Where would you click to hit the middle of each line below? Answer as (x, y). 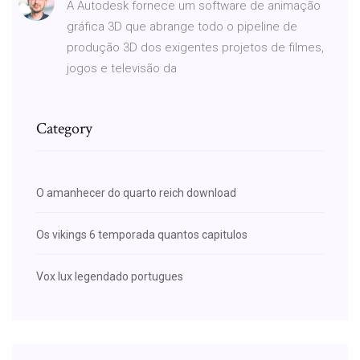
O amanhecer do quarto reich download (136, 192)
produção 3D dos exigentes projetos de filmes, (195, 47)
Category (64, 128)
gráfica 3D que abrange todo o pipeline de (182, 26)
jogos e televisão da (123, 68)
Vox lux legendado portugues (110, 276)
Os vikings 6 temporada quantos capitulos (142, 234)
